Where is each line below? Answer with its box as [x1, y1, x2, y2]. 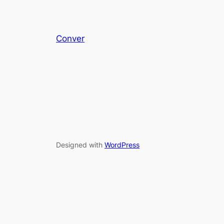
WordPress [104, 140, 139, 149]
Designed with [56, 140, 104, 149]
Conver [56, 33, 84, 43]
